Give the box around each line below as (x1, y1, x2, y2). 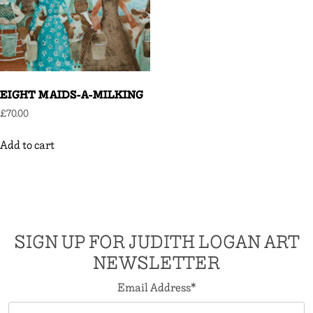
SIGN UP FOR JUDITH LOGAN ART (13, 226, 300, 259)
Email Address (117, 277, 191, 298)
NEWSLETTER (93, 247, 220, 279)
